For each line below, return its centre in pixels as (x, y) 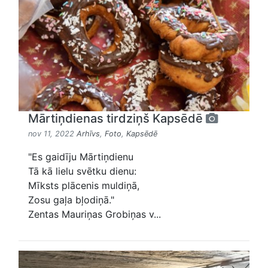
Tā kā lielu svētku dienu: (82, 171)
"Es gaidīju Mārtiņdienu (81, 157)
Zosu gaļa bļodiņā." (71, 200)
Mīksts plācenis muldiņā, (84, 186)
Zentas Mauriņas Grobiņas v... (95, 214)
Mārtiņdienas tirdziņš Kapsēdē (117, 119)
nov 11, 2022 (52, 134)
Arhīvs (88, 134)
